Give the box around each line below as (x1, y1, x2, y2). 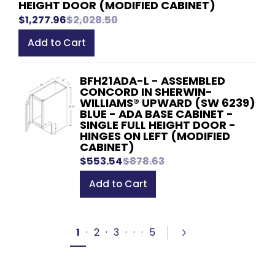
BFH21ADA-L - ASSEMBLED (80, 72, 225, 88)
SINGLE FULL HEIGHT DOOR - (80, 117, 236, 133)
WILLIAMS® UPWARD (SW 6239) (80, 95, 255, 110)
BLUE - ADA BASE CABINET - (80, 106, 233, 122)
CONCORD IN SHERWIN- (80, 83, 212, 99)
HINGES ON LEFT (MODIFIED (80, 128, 230, 144)
